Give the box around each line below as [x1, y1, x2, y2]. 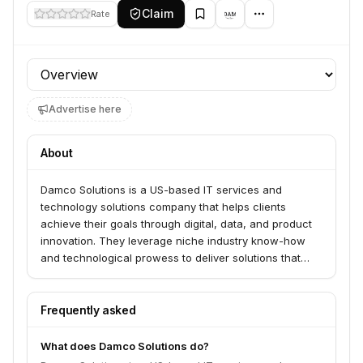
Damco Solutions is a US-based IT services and [41, 183, 282, 196]
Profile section [26, 59, 114, 75]
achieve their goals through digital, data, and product [41, 217, 312, 230]
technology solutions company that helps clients [41, 200, 286, 213]
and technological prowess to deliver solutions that [41, 251, 301, 264]
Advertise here [49, 103, 122, 115]
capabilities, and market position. [41, 285, 207, 298]
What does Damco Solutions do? [41, 340, 209, 352]
